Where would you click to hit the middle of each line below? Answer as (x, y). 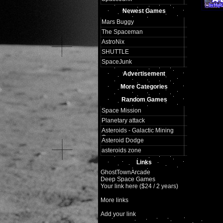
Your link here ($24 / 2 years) (139, 186)
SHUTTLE (115, 52)
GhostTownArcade (125, 172)
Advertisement (144, 74)
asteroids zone (121, 150)
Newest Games (144, 11)
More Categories (144, 87)
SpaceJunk (116, 62)
